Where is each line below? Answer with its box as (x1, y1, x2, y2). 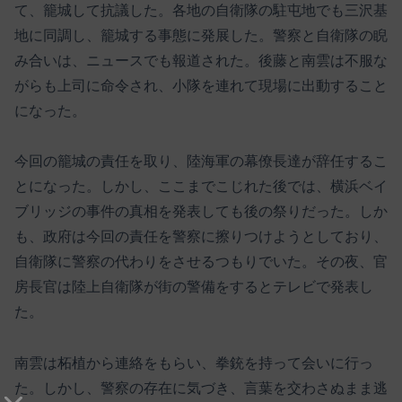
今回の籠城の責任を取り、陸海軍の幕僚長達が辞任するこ (14, 153, 388, 170)
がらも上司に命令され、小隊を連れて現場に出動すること (14, 77, 388, 93)
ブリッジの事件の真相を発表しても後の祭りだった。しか (14, 204, 388, 220)
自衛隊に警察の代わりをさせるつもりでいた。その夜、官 (14, 254, 388, 270)
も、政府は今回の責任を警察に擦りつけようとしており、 (14, 229, 388, 245)
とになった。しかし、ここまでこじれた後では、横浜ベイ (14, 179, 388, 195)
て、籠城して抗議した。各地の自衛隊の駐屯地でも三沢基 (14, 2, 388, 18)
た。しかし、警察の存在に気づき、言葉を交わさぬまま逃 (14, 380, 388, 397)
